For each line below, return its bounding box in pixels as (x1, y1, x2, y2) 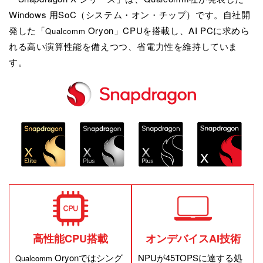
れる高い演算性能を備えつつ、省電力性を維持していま (9, 39, 238, 52)
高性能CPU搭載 (32, 230, 108, 246)
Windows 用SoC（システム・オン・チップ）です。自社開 (9, 8, 251, 21)
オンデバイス (145, 230, 209, 246)
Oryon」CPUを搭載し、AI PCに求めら (85, 23, 250, 36)
